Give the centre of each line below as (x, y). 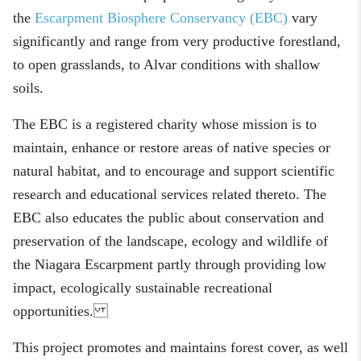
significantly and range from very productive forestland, (177, 41)
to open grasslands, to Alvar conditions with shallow (166, 65)
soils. (30, 88)
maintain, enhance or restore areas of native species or (172, 148)
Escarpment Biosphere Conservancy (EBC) (161, 18)
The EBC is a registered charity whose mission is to (165, 124)
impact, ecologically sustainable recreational (143, 288)
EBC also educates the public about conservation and (168, 218)
